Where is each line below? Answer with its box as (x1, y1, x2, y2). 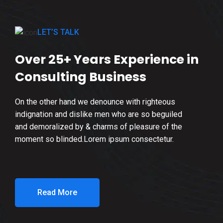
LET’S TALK (37, 27, 79, 37)
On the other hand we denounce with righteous (15, 97, 175, 107)
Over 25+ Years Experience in (15, 51, 199, 69)
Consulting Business (15, 68, 146, 86)
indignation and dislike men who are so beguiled (15, 110, 182, 119)
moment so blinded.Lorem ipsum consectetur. (15, 134, 174, 144)
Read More (37, 188, 77, 198)
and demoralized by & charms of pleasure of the (15, 122, 182, 132)
